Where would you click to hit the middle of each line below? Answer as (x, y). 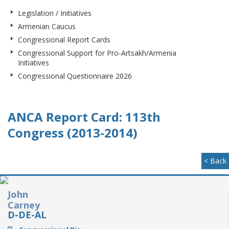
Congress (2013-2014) (73, 133)
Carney (24, 205)
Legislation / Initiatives (55, 13)
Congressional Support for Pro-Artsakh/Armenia (97, 53)
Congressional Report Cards (64, 40)
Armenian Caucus (47, 26)
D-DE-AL (27, 215)
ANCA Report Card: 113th (84, 117)
